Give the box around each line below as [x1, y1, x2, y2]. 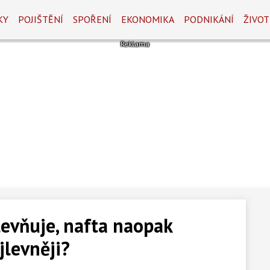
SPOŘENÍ [73, 13, 112, 25]
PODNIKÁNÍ [184, 13, 234, 25]
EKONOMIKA [121, 13, 175, 25]
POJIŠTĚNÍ [18, 13, 64, 25]
